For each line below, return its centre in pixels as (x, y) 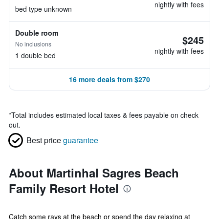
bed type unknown (44, 9)
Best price (44, 140)
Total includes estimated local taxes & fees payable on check (105, 115)
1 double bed (35, 55)
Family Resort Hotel (64, 188)
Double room (37, 33)
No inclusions (33, 44)
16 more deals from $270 (109, 79)
